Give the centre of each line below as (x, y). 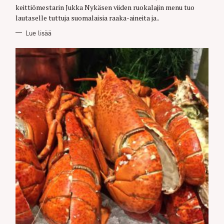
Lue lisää (38, 33)
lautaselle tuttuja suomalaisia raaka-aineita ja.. (87, 18)
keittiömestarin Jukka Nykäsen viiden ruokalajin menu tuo (105, 7)
